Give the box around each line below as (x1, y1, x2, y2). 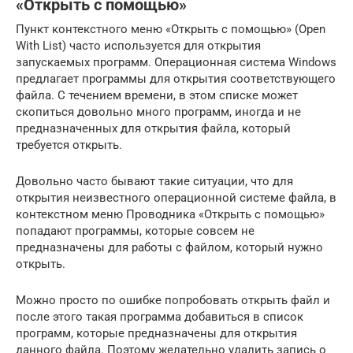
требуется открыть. (16, 137, 122, 152)
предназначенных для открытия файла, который (16, 121, 291, 136)
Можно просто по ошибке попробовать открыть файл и (16, 292, 330, 307)
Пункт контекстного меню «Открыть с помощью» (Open (16, 21, 325, 36)
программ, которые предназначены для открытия (16, 325, 297, 340)
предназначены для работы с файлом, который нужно (16, 240, 323, 255)
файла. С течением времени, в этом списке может (16, 87, 298, 102)
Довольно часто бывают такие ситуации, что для (16, 173, 293, 188)
